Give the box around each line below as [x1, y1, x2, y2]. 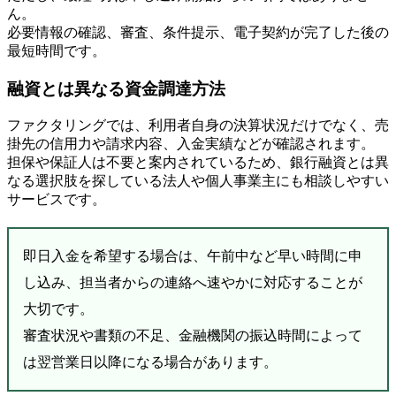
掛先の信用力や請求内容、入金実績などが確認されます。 [7, 136, 375, 152]
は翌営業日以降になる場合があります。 [23, 354, 278, 370]
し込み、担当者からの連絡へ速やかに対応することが [23, 275, 362, 291]
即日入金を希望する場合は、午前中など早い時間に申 [23, 248, 362, 264]
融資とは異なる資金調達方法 [7, 79, 225, 98]
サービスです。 [7, 192, 106, 208]
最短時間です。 [7, 42, 106, 58]
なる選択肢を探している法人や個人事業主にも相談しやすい [7, 173, 389, 189]
